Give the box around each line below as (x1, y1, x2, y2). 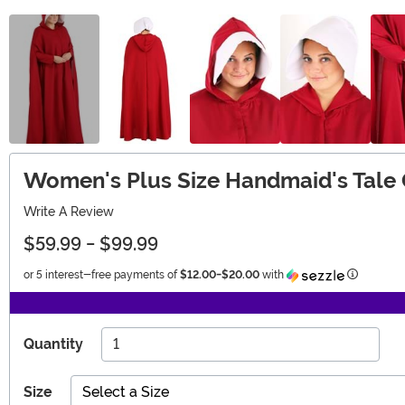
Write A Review (24, 203, 114, 219)
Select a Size (82, 382, 169, 400)
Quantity (24, 334, 83, 353)
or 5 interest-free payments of (24, 268, 180, 281)
